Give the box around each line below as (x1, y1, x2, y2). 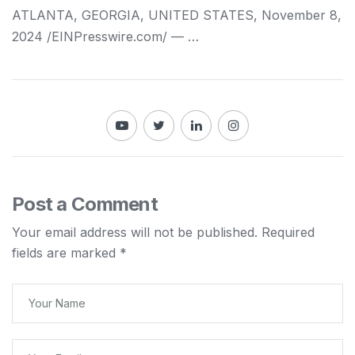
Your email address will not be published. (12, 224, 258, 241)
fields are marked (12, 245, 120, 261)
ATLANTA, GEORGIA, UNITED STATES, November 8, (12, 7, 342, 24)
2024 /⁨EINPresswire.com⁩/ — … (12, 29, 199, 45)
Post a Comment (12, 193, 158, 216)
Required (261, 224, 315, 241)
